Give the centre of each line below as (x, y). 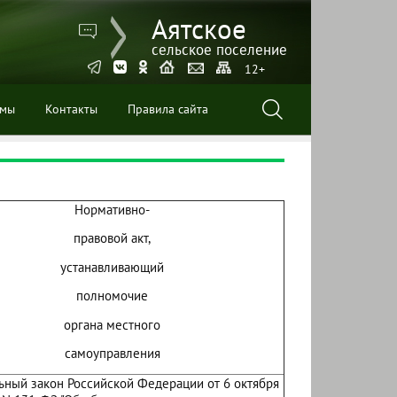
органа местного (112, 324)
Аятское (199, 29)
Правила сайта (168, 109)
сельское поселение (219, 50)
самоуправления (112, 354)
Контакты (71, 109)
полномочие (112, 296)
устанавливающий (112, 267)
